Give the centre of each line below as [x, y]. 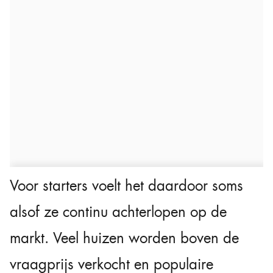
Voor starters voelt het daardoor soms [126, 186]
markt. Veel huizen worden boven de [124, 239]
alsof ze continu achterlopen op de [118, 212]
